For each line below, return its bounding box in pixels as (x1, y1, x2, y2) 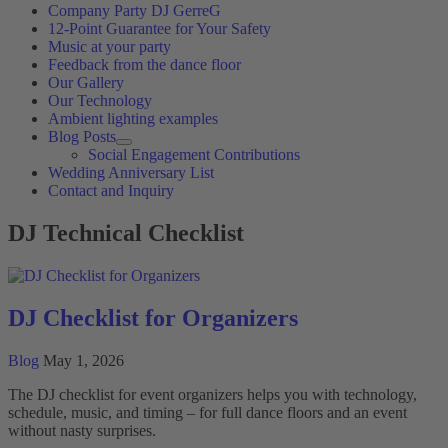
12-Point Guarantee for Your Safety (48, 20, 271, 37)
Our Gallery (48, 74, 124, 91)
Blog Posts (48, 128, 116, 145)
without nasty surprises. (8, 421, 156, 439)
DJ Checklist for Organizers (8, 304, 298, 331)
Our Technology (48, 92, 152, 109)
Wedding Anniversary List (48, 164, 214, 181)
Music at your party (48, 38, 171, 55)
